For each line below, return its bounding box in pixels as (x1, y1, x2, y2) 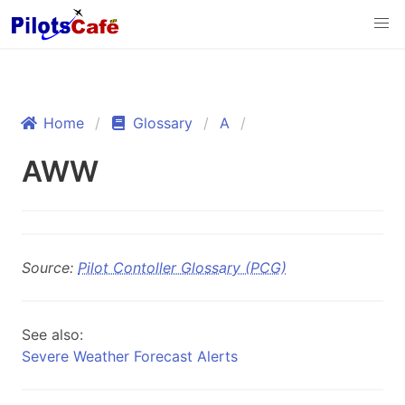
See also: (22, 325, 83, 344)
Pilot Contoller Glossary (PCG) (78, 259, 287, 277)
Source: (22, 259, 78, 277)
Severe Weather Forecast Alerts (22, 347, 238, 365)
